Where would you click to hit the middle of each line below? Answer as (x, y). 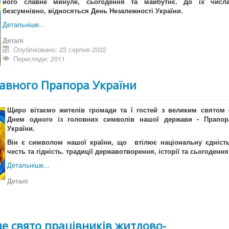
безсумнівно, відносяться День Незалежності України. (93, 11)
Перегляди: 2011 (39, 59)
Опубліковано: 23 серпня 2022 (60, 50)
